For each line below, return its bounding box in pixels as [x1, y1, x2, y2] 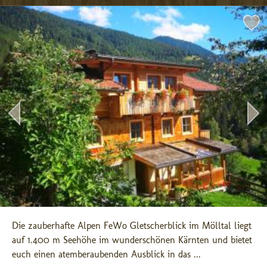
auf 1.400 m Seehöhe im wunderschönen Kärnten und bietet [12, 234, 252, 246]
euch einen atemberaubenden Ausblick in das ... [12, 249, 201, 260]
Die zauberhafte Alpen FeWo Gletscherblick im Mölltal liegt [12, 220, 252, 231]
